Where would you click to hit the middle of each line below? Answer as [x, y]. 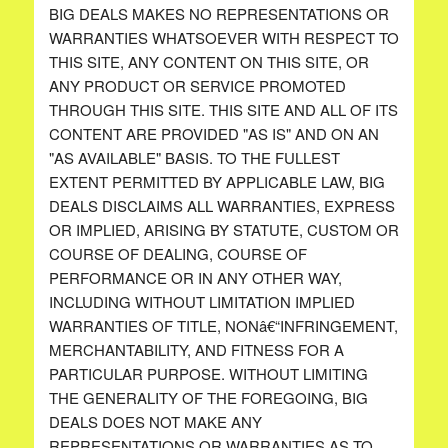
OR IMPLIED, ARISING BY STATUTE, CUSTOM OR [223, 229]
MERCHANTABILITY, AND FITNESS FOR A [196, 349]
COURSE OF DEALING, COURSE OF [177, 253]
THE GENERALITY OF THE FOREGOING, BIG [208, 397]
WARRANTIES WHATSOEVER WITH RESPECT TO [223, 37]
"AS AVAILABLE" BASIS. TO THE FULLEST [194, 157]
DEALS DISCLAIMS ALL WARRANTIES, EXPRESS [221, 205]
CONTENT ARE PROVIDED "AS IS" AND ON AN [213, 133]
